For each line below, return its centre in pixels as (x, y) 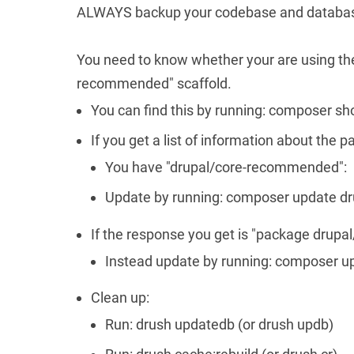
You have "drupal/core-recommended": (226, 168)
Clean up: (120, 298)
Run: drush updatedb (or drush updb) (219, 325)
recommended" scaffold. (154, 84)
